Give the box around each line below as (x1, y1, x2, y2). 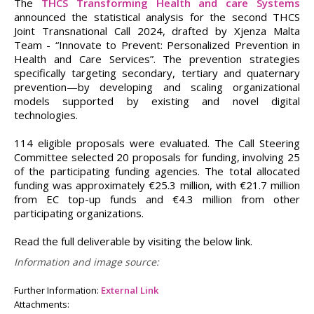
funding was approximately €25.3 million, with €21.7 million (14, 178, 300, 192)
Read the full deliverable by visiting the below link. (14, 234, 252, 248)
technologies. (14, 108, 78, 122)
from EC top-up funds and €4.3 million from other (14, 192, 300, 206)
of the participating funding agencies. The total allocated (14, 164, 300, 178)
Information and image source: (14, 255, 159, 268)
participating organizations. (14, 206, 144, 220)
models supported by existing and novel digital (14, 94, 300, 108)
